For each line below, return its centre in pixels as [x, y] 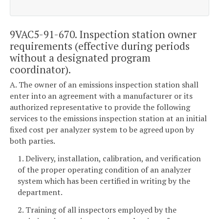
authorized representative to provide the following [100, 107]
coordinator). [40, 69]
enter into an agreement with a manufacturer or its [101, 96]
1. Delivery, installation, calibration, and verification [109, 158]
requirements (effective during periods [100, 46]
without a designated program [80, 57]
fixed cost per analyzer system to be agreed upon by [102, 130]
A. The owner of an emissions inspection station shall [104, 85]
